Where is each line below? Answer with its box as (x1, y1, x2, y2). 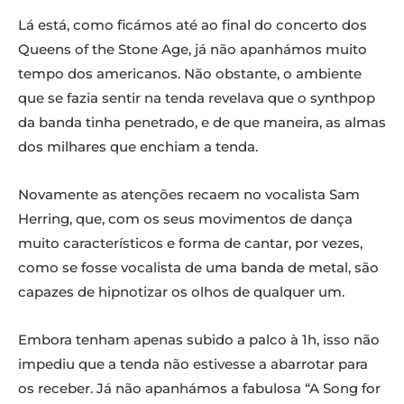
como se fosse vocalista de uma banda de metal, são (18, 259, 379, 277)
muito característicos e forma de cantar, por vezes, (18, 234, 363, 252)
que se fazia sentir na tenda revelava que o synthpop (18, 89, 375, 107)
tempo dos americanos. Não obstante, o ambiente (18, 65, 362, 83)
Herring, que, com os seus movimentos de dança (18, 210, 353, 228)
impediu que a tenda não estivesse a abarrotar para (18, 355, 368, 373)
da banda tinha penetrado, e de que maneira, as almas (18, 114, 386, 132)
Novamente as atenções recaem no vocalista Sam (18, 186, 360, 204)
